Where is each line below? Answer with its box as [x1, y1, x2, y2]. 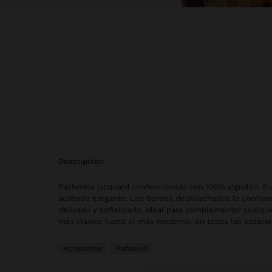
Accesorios [63, 244, 101, 253]
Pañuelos [116, 244, 148, 253]
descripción [64, 157, 104, 166]
